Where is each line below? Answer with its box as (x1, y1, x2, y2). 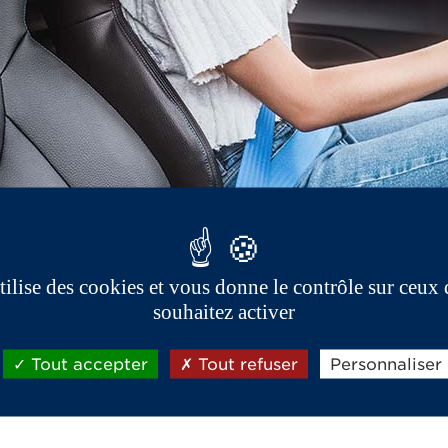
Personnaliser (330, 354, 442, 374)
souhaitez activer (153, 299, 295, 324)
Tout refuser (193, 354, 298, 374)
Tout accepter (26, 354, 148, 374)
